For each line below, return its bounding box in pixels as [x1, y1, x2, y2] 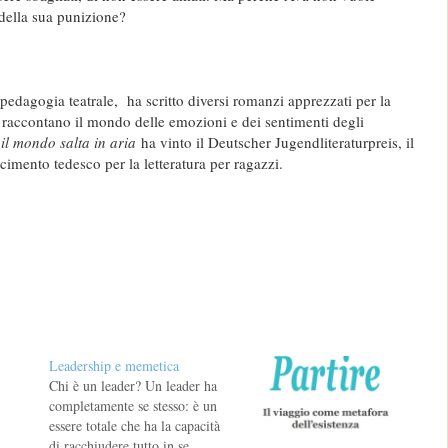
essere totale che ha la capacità [48, 415, 220, 435]
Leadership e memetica [48, 355, 179, 375]
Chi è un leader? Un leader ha [48, 375, 217, 395]
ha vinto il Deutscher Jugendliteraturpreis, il [135, 131, 414, 152]
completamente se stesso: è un [48, 395, 217, 415]
